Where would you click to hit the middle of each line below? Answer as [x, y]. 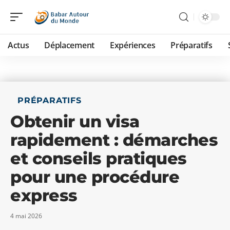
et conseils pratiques [99, 158]
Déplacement [69, 45]
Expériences [132, 45]
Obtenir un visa [75, 121]
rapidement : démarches [114, 140]
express [44, 195]
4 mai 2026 [26, 216]
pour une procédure [95, 177]
